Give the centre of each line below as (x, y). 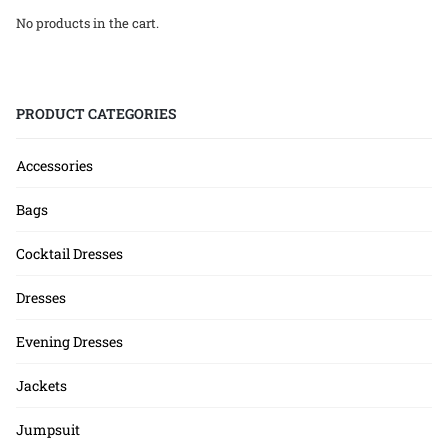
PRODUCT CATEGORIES (96, 113)
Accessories (54, 165)
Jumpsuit (48, 429)
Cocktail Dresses (69, 253)
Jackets (41, 385)
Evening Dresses (69, 341)
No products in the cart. (87, 22)
